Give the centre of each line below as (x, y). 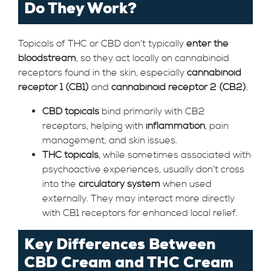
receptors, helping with (94, 126)
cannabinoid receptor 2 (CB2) (179, 87)
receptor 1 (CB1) (54, 87)
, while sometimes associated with (175, 155)
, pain (217, 126)
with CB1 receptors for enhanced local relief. (140, 213)
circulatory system (119, 184)
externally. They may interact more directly (139, 198)
